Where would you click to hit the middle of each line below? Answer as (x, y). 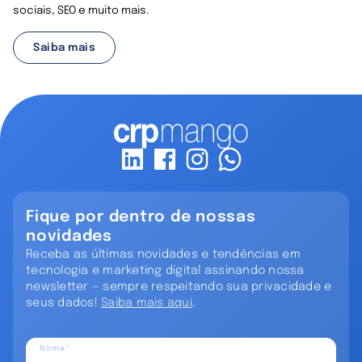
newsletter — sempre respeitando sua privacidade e (179, 287)
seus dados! (63, 303)
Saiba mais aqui (147, 303)
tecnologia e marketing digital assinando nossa (165, 271)
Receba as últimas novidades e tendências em (163, 255)
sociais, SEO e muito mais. (81, 11)
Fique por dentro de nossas (141, 218)
